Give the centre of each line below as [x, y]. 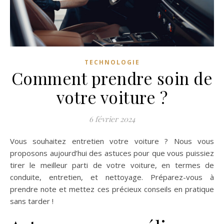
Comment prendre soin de [112, 78]
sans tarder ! [32, 201]
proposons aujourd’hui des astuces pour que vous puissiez [112, 153]
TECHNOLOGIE [112, 62]
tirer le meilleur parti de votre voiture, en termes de [112, 165]
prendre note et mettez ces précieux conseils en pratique [112, 189]
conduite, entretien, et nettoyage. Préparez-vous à [112, 177]
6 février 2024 [112, 119]
